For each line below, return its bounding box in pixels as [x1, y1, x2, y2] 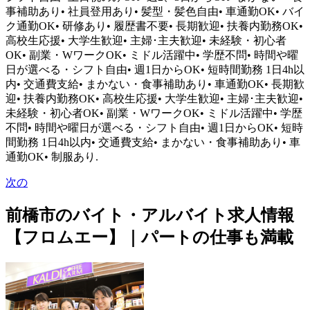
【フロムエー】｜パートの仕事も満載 [6, 228, 293, 246]
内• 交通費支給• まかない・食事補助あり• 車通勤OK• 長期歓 [6, 77, 304, 90]
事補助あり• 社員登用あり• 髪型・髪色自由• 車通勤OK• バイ [6, 5, 304, 17]
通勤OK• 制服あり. [6, 150, 98, 163]
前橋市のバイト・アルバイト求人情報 [6, 206, 294, 224]
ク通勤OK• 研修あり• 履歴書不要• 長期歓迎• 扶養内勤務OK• [6, 19, 303, 32]
